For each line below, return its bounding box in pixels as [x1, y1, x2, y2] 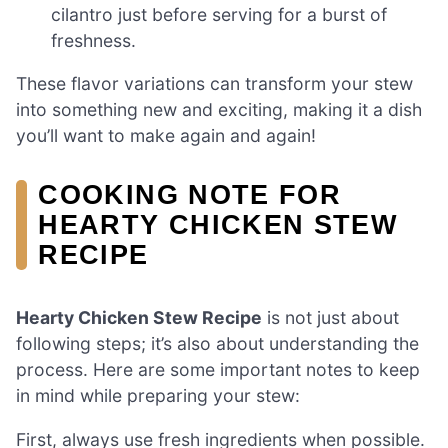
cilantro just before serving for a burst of [51, 3, 388, 25]
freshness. [51, 29, 137, 51]
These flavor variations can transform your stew [16, 73, 413, 95]
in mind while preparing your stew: [16, 385, 300, 407]
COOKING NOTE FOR [38, 179, 342, 211]
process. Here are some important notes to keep [16, 359, 420, 381]
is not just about [262, 307, 399, 329]
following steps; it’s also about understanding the [16, 333, 419, 355]
